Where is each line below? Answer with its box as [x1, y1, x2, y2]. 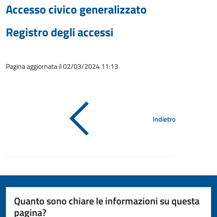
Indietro [153, 113, 175, 124]
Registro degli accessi [6, 23, 113, 41]
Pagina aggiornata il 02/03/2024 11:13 [6, 61, 118, 71]
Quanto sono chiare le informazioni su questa [14, 193, 200, 208]
